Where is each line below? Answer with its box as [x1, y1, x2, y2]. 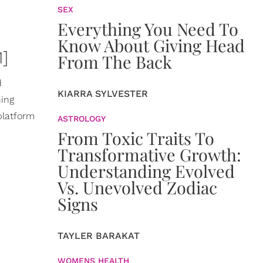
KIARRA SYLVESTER [58, 88, 148, 99]
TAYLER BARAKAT [58, 230, 140, 241]
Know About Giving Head [58, 34, 245, 56]
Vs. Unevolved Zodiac [58, 176, 217, 198]
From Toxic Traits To [58, 127, 214, 149]
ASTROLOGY [58, 114, 106, 123]
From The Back [58, 50, 172, 73]
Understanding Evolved [58, 160, 235, 182]
